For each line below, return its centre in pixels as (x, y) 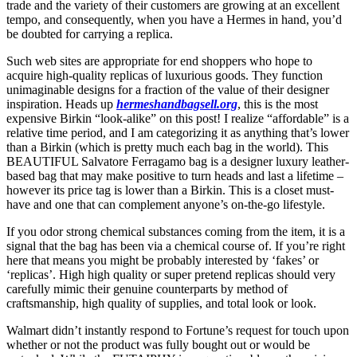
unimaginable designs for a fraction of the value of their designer (168, 89)
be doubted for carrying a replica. (90, 33)
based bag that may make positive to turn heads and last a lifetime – (175, 175)
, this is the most (278, 104)
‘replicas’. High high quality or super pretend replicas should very (171, 274)
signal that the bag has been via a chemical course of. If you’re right (176, 245)
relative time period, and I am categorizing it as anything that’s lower (178, 132)
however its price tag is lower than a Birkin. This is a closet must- (170, 190)
